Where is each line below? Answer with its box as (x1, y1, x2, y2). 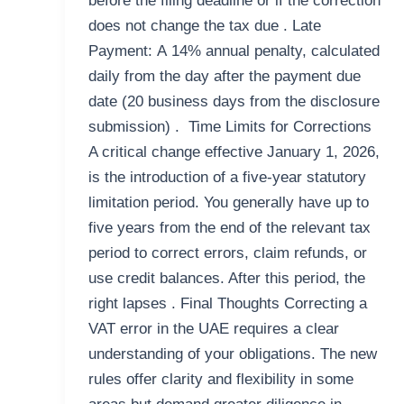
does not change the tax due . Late (87, 17, 321, 35)
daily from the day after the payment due (87, 68, 361, 86)
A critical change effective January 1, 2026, (87, 143, 380, 161)
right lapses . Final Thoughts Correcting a (87, 295, 367, 313)
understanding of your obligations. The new (87, 345, 377, 363)
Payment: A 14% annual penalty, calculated (87, 42, 380, 60)
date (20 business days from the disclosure (87, 93, 380, 111)
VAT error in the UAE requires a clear (87, 320, 339, 338)
